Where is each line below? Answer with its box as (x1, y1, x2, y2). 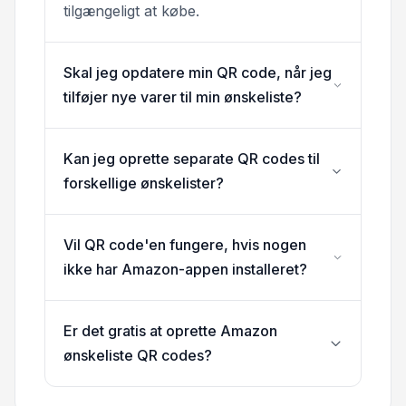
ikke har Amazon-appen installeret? (63, 260, 307, 279)
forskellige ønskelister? (63, 174, 224, 193)
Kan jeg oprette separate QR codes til (63, 150, 320, 169)
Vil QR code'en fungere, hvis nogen (63, 236, 306, 255)
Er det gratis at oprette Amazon (63, 322, 277, 341)
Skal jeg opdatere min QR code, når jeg (63, 63, 332, 82)
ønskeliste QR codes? (63, 346, 212, 365)
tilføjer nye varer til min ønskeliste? (63, 88, 302, 107)
